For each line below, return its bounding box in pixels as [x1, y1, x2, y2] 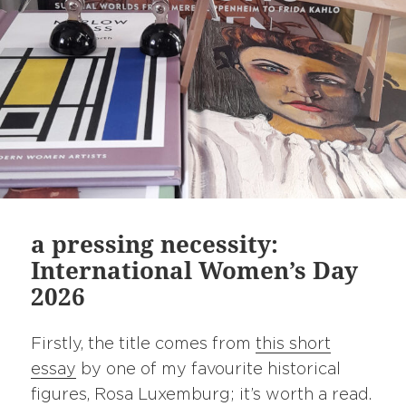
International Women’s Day [31, 254, 359, 287]
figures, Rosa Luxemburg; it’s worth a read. [31, 387, 372, 404]
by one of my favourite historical [76, 362, 342, 379]
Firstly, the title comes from [31, 336, 256, 353]
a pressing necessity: [31, 227, 279, 261]
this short [256, 336, 332, 353]
